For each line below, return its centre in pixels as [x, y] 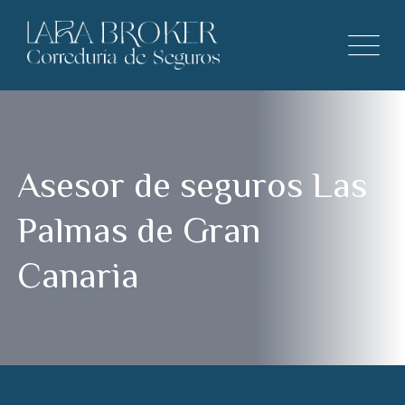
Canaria [79, 275]
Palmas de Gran [139, 230]
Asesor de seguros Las [193, 185]
